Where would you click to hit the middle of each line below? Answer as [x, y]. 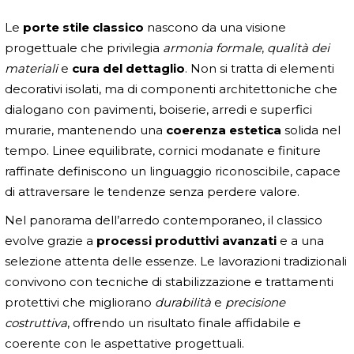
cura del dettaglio [128, 69]
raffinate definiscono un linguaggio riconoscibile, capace [173, 171]
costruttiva [36, 323]
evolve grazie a [51, 241]
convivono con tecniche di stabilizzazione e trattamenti [169, 282]
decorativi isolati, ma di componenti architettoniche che [171, 89]
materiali [31, 69]
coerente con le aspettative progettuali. [124, 344]
